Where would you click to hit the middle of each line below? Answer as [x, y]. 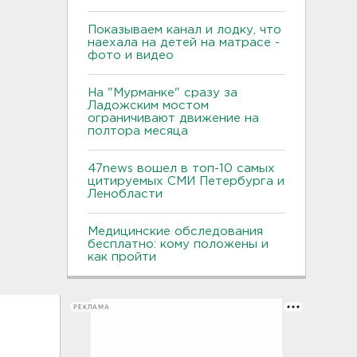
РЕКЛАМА [92, 307]
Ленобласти [125, 194]
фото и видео [131, 55]
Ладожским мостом [148, 106]
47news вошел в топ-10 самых [181, 169]
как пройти [122, 257]
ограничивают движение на [173, 118]
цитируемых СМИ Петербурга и [186, 181]
